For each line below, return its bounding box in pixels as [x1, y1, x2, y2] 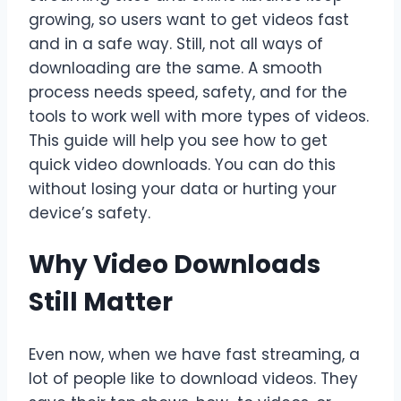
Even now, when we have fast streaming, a [29, 343, 360, 365]
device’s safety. [29, 202, 150, 225]
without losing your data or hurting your [29, 178, 337, 200]
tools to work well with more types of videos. [29, 106, 369, 128]
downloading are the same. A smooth [29, 57, 322, 80]
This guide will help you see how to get [29, 130, 328, 152]
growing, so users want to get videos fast [29, 9, 349, 31]
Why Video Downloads [29, 247, 320, 283]
